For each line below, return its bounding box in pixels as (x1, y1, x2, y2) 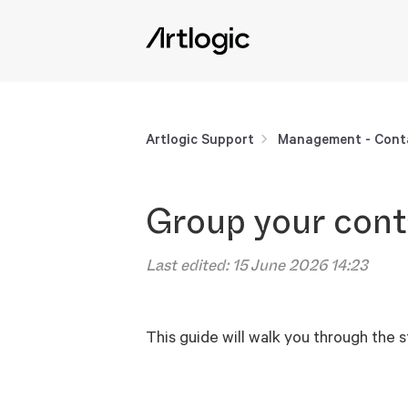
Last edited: (146, 254, 232, 277)
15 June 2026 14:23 (232, 254, 368, 277)
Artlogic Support (146, 131, 254, 147)
